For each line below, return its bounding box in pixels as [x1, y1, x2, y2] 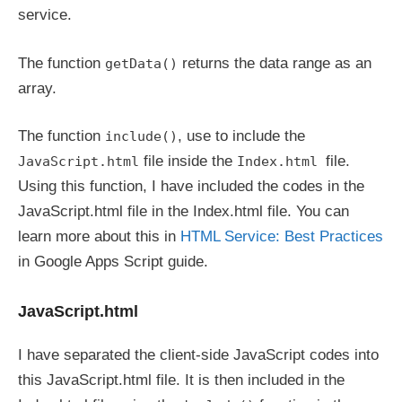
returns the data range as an [178, 54, 371, 72]
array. [18, 79, 57, 97]
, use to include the [178, 127, 305, 144]
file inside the [139, 153, 237, 170]
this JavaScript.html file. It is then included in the [18, 371, 345, 389]
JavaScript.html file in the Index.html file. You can [18, 203, 349, 220]
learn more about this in [18, 228, 180, 245]
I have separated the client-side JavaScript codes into [18, 345, 379, 363]
